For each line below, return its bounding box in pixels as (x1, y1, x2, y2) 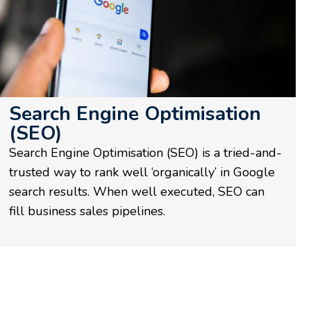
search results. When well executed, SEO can (8, 183, 264, 200)
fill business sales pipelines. (8, 202, 165, 219)
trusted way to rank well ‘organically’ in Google (8, 163, 275, 180)
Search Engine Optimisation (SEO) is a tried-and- (8, 144, 282, 161)
